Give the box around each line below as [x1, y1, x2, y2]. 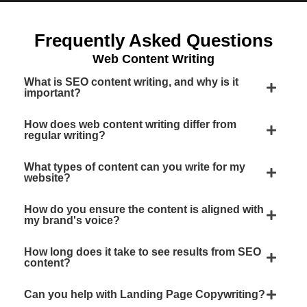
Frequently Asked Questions [34, 30, 273, 51]
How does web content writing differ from [24, 119, 236, 130]
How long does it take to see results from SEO [24, 246, 261, 258]
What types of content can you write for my [24, 161, 245, 173]
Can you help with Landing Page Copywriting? [24, 288, 265, 300]
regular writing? [24, 130, 106, 141]
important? [24, 87, 81, 99]
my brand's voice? [24, 214, 120, 226]
